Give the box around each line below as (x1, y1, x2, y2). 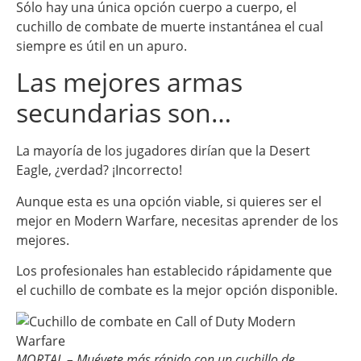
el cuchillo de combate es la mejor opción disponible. (16, 281, 338, 300)
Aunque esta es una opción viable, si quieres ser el (16, 192, 322, 210)
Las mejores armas (16, 64, 243, 100)
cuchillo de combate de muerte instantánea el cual (16, 18, 323, 36)
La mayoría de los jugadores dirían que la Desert (16, 142, 310, 160)
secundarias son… (16, 95, 231, 131)
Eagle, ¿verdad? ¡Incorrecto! (16, 161, 182, 180)
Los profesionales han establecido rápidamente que (16, 262, 332, 280)
